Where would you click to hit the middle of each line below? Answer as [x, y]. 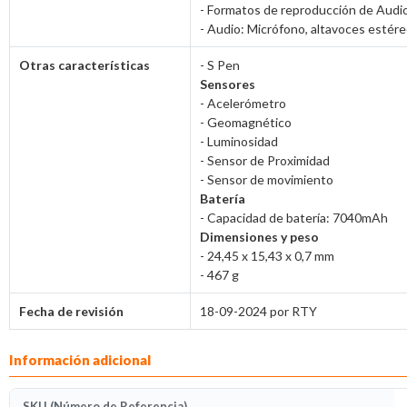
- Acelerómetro [243, 103]
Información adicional [80, 359]
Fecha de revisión [71, 311]
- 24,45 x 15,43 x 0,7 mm [267, 255]
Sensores [228, 84]
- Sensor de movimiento [267, 179]
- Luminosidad [239, 141]
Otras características [84, 65]
